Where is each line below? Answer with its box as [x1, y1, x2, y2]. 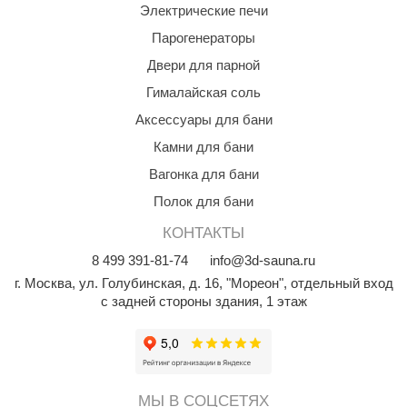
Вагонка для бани [148, 166, 259, 182]
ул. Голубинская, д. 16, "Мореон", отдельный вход [78, 275, 393, 291]
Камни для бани [154, 139, 253, 154]
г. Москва [14, 275, 72, 291]
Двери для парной [147, 57, 260, 73]
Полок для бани [154, 194, 253, 209]
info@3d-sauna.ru [210, 253, 315, 268]
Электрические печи [139, 3, 268, 18]
